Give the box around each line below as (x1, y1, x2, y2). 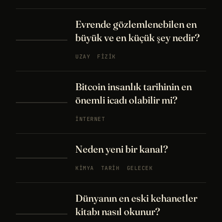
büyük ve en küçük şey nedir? (75, 31, 200, 44)
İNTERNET (75, 115, 106, 122)
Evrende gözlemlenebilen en (75, 18, 197, 30)
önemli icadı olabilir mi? (75, 94, 177, 106)
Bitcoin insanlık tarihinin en (75, 80, 192, 93)
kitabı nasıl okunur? (75, 205, 160, 218)
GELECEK (126, 165, 153, 171)
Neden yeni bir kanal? (75, 143, 168, 155)
